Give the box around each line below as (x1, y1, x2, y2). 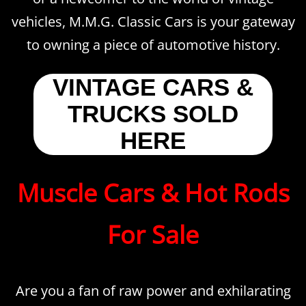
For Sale (107, 217, 199, 251)
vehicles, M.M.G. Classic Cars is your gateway (11, 12, 295, 31)
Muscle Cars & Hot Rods (16, 176, 290, 210)
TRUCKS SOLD (67, 100, 238, 127)
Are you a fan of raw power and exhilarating (15, 281, 291, 300)
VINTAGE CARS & (52, 74, 253, 100)
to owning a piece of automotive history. (26, 35, 280, 54)
